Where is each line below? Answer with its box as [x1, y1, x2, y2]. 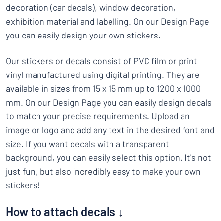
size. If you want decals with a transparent [6, 138, 169, 149]
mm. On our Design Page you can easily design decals [6, 97, 212, 108]
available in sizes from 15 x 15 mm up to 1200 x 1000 [6, 83, 201, 94]
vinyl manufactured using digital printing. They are [6, 69, 200, 80]
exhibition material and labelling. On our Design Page [6, 16, 209, 27]
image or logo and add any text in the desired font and [6, 124, 215, 135]
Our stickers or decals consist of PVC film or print [6, 55, 197, 66]
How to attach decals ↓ [6, 204, 124, 219]
